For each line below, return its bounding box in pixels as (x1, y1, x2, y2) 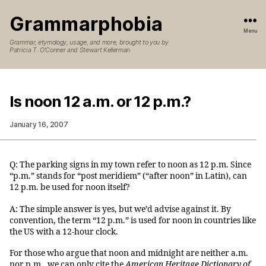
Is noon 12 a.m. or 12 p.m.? (9, 92, 191, 111)
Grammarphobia (9, 12, 163, 36)
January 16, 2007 (9, 120, 68, 129)
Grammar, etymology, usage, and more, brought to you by (9, 39, 169, 47)
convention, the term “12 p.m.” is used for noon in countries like (9, 215, 256, 226)
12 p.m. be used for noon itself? (9, 182, 130, 193)
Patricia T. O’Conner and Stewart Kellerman (9, 46, 130, 55)
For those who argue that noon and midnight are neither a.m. (9, 248, 248, 259)
